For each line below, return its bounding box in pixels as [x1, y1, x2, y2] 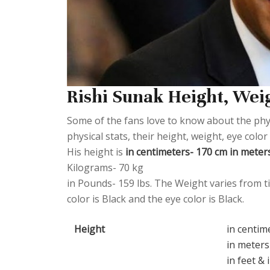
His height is [67, 145, 125, 159]
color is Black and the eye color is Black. [67, 192, 244, 206]
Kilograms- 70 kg [67, 161, 143, 175]
